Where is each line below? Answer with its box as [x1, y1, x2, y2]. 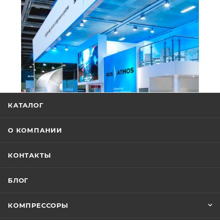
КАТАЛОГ [8, 101, 44, 109]
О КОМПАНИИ [8, 126, 62, 134]
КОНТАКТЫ [8, 151, 51, 159]
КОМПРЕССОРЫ [8, 201, 68, 209]
